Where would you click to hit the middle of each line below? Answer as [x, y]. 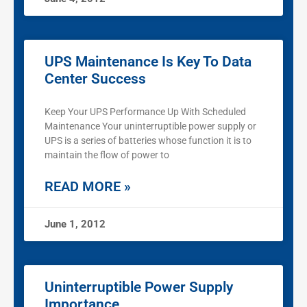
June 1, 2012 [75, 224]
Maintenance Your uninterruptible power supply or [150, 126]
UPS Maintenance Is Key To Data [148, 62]
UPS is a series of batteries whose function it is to [148, 141]
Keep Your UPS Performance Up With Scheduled [145, 112]
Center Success [95, 79]
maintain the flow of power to [107, 155]
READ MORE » [88, 187]
